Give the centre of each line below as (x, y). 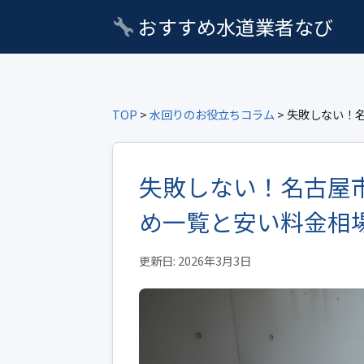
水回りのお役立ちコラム (212, 114)
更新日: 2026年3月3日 (195, 260)
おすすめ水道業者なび (234, 26)
